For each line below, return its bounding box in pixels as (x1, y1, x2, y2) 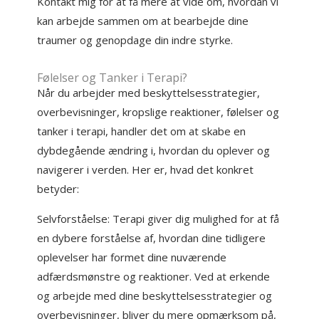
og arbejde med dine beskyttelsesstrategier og (37, 288, 273, 303)
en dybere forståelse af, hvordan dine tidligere (37, 231, 266, 245)
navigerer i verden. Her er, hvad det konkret (37, 162, 254, 177)
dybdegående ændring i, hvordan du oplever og (37, 143, 271, 157)
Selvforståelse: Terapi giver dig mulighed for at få (37, 211, 280, 226)
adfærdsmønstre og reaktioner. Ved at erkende (37, 269, 271, 283)
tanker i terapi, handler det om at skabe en (37, 124, 246, 138)
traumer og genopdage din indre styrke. (37, 33, 234, 47)
